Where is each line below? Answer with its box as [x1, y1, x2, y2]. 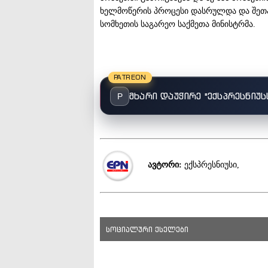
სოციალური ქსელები [106, 224, 188, 234]
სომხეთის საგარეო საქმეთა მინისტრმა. [100, 19, 255, 29]
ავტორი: [148, 160, 182, 170]
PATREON [114, 72, 147, 81]
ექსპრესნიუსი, [182, 160, 240, 170]
